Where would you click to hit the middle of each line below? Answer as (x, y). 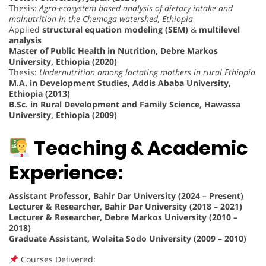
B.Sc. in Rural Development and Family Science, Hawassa (125, 104)
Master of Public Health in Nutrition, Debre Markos (113, 50)
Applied (26, 29)
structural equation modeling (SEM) (115, 29)
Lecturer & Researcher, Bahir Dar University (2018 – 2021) (126, 207)
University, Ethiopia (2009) (63, 115)
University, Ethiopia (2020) (63, 61)
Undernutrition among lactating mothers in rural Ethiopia (147, 72)
